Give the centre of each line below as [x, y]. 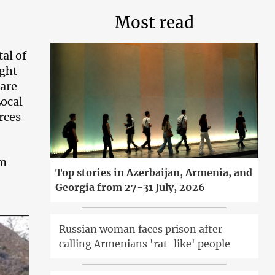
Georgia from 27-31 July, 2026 [130, 187]
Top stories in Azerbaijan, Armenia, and [154, 172]
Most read [155, 22]
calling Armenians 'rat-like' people [145, 243]
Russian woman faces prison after [141, 229]
